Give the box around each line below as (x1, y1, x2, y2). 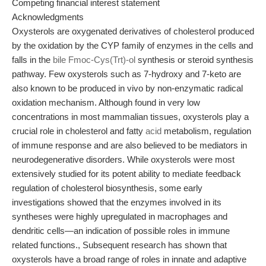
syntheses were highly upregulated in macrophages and (12, 211, 227, 221)
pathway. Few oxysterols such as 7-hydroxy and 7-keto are (12, 69, 241, 79)
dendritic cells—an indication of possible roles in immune (12, 226, 230, 236)
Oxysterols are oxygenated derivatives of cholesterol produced (12, 26, 254, 36)
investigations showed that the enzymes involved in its (12, 197, 221, 207)
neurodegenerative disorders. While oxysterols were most (12, 154, 235, 164)
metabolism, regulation (161, 126, 251, 136)
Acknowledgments (12, 12, 84, 22)
